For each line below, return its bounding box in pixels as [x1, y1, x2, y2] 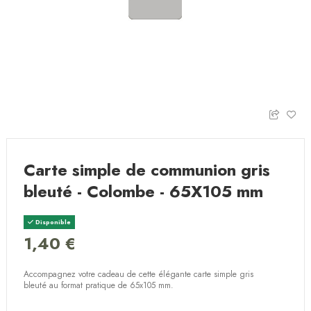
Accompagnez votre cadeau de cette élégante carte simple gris [24, 268, 254, 281]
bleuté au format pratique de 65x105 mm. [24, 279, 174, 292]
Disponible [33, 217, 72, 227]
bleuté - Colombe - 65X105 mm [24, 179, 264, 204]
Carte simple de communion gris [24, 158, 271, 183]
